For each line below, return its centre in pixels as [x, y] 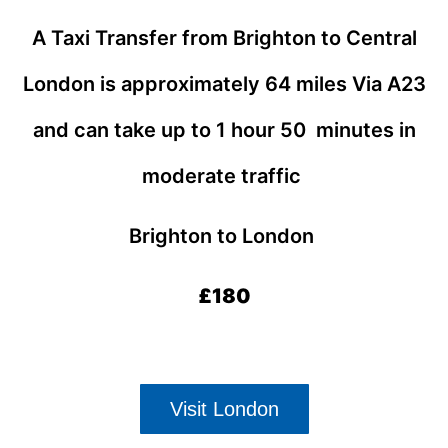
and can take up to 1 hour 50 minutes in [224, 129]
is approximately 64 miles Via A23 [262, 83]
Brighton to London [224, 236]
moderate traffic [224, 175]
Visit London [224, 408]
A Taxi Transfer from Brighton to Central [224, 37]
